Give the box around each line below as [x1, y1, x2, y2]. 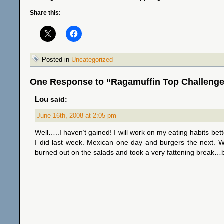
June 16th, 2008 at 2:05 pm [37, 112, 116, 119]
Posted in [40, 56, 71, 63]
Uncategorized [71, 56, 113, 63]
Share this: [30, 9, 61, 16]
